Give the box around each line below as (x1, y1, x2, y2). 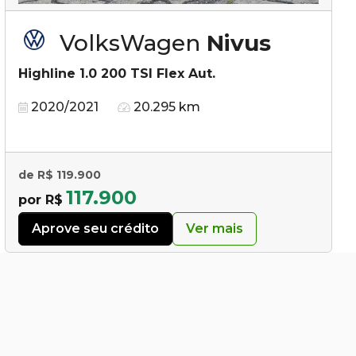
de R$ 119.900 (18, 167, 101, 182)
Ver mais (186, 220, 243, 236)
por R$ (18, 192, 63, 207)
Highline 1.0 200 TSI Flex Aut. (18, 65, 215, 81)
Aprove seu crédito (32, 220, 159, 236)
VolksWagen (60, 29, 207, 56)
